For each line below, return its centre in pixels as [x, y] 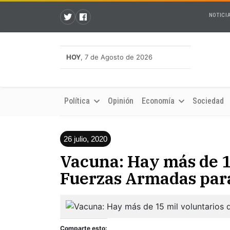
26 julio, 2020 [85, 139]
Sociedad [208, 101]
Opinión [121, 101]
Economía [159, 101]
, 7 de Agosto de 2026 [117, 57]
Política [78, 101]
